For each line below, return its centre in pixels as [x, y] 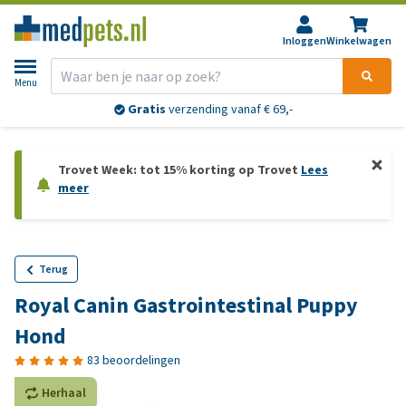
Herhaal [64, 393]
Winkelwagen [359, 41]
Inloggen [304, 41]
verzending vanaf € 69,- [229, 110]
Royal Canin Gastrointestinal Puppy [186, 305]
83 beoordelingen [134, 360]
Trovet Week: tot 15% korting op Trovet [179, 170]
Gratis [146, 110]
